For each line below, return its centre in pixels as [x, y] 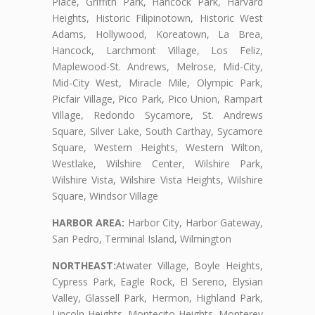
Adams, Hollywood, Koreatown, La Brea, [157, 34]
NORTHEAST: [84, 266]
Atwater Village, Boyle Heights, [189, 266]
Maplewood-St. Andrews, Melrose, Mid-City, [157, 67]
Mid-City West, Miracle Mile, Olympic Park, [157, 83]
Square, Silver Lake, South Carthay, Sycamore [157, 131]
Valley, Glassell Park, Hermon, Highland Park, [157, 298]
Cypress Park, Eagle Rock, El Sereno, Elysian [157, 282]
